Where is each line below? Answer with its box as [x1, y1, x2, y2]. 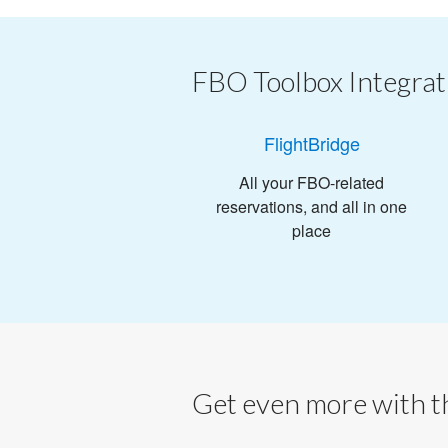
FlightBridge [263, 129, 360, 156]
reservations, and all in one [216, 194, 407, 218]
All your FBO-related [239, 170, 384, 194]
